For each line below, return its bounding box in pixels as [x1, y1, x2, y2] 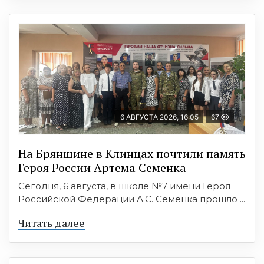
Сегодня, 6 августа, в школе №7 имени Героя [18, 180, 230, 192]
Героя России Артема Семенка [18, 160, 186, 176]
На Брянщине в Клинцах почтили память [18, 146, 246, 161]
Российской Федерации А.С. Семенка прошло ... [18, 193, 245, 204]
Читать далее [18, 216, 85, 230]
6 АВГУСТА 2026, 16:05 [120, 113, 199, 121]
